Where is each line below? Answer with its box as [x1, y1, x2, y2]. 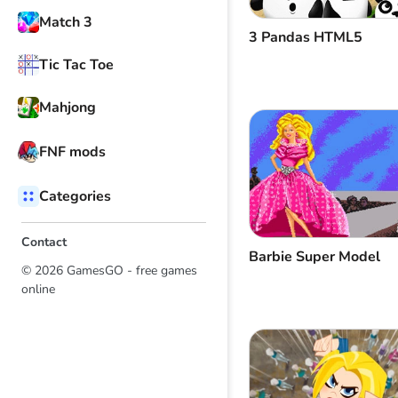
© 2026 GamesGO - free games [21, 262, 197, 279]
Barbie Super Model [249, 247, 380, 267]
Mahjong [39, 98, 96, 117]
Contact [21, 234, 67, 251]
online [21, 281, 55, 298]
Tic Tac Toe [39, 55, 114, 75]
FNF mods [39, 142, 106, 162]
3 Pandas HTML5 [249, 28, 362, 48]
